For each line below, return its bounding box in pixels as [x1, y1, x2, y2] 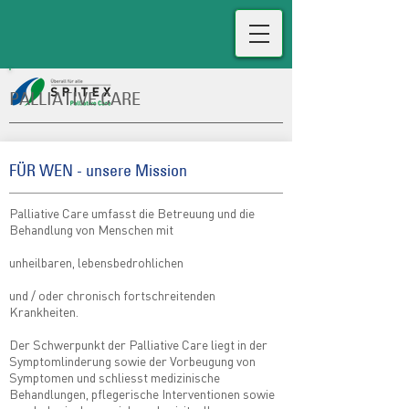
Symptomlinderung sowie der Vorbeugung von [9, 352, 256, 369]
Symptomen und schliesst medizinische [9, 369, 220, 385]
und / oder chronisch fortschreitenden [9, 287, 215, 303]
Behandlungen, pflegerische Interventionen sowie [9, 385, 275, 402]
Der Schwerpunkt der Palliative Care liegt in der [9, 336, 267, 352]
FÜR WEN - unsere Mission [9, 160, 187, 181]
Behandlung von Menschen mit [9, 221, 173, 237]
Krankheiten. [9, 303, 79, 320]
